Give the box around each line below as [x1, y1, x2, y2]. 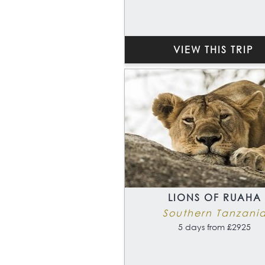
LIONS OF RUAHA [167, 191, 261, 204]
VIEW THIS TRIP [173, 43, 253, 56]
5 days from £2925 [178, 221, 251, 233]
